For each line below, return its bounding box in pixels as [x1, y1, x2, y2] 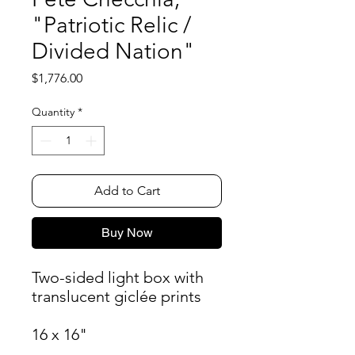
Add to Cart [94, 183, 160, 198]
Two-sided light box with [32, 268, 204, 287]
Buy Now [101, 225, 153, 240]
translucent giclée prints [32, 287, 201, 306]
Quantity [32, 105, 74, 119]
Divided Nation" [32, 38, 195, 64]
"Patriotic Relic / [32, 12, 191, 38]
